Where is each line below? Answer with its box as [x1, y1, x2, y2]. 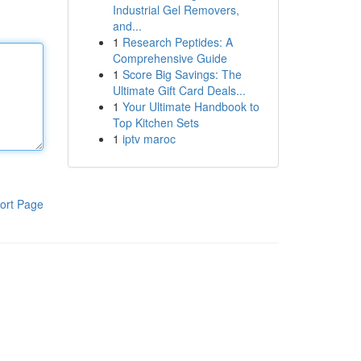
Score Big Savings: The [122, 66, 242, 82]
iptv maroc [122, 131, 176, 147]
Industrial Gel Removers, [112, 2, 239, 18]
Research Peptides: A [122, 34, 233, 50]
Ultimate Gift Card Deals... [112, 82, 246, 98]
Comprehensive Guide [112, 50, 227, 66]
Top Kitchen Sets [112, 114, 199, 131]
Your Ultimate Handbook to [122, 98, 259, 114]
